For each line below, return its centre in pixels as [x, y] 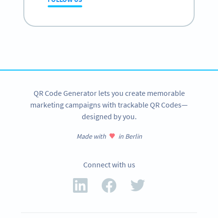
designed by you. [109, 117]
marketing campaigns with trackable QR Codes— [109, 105]
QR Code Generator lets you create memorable [109, 93]
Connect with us [109, 165]
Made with [91, 136]
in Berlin [130, 136]
